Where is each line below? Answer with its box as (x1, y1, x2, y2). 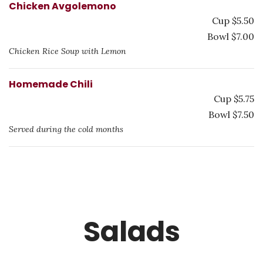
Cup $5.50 (212, 15, 254, 26)
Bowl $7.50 (208, 109, 254, 120)
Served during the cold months (9, 124, 123, 134)
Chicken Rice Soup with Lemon (9, 46, 126, 56)
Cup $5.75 (214, 93, 254, 104)
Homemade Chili (9, 77, 93, 91)
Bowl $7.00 (207, 31, 254, 42)
